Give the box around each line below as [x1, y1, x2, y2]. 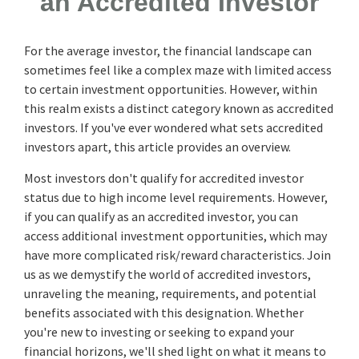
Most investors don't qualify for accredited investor [24, 169, 304, 186]
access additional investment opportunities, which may [24, 227, 327, 244]
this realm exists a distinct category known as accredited [24, 99, 333, 116]
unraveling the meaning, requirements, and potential [24, 284, 317, 301]
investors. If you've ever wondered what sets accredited [24, 119, 323, 135]
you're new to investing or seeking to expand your [24, 323, 294, 340]
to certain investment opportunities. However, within [24, 80, 317, 97]
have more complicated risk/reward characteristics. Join [24, 246, 331, 263]
